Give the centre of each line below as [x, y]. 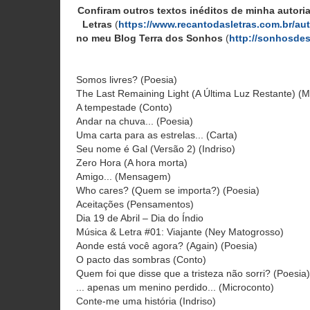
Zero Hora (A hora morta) [132, 163]
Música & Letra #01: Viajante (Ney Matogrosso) [180, 232]
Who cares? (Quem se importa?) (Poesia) [168, 190]
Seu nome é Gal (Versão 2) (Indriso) [156, 149]
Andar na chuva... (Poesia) [135, 121]
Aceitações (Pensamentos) [135, 204]
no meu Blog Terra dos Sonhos [150, 38]
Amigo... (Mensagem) [124, 176]
